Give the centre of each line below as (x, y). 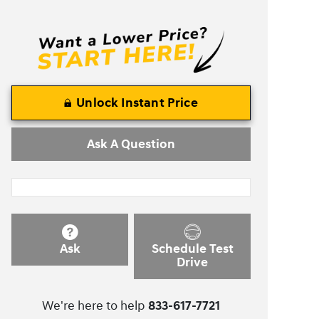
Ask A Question (131, 145)
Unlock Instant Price (137, 103)
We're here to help (94, 305)
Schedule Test (192, 249)
